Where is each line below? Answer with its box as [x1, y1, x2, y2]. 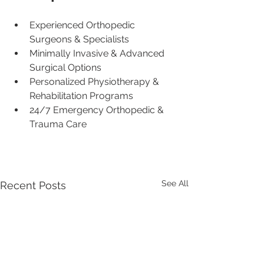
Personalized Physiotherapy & [29, 76, 161, 88]
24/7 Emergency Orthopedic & [29, 104, 166, 116]
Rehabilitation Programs [29, 90, 133, 102]
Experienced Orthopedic [29, 19, 137, 31]
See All [161, 179, 189, 189]
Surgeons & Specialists [29, 34, 129, 45]
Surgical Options [29, 62, 101, 74]
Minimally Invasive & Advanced [29, 48, 167, 60]
